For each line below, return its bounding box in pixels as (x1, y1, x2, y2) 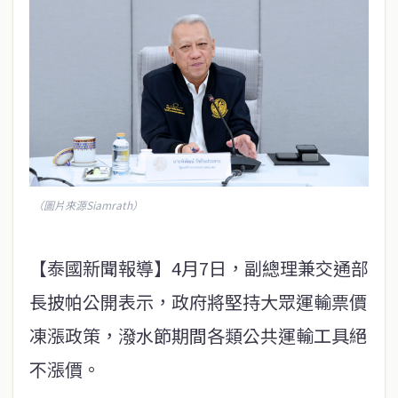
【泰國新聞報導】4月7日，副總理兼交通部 (29, 254, 369, 281)
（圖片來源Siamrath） (33, 196, 143, 212)
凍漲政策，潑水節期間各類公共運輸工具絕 (29, 322, 367, 348)
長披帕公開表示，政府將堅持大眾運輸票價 (29, 288, 367, 314)
